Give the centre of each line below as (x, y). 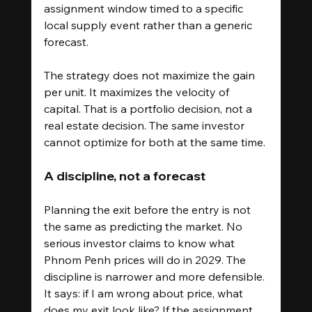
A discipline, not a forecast (124, 175)
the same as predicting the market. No (144, 226)
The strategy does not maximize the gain (150, 75)
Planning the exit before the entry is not (148, 209)
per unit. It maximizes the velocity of (138, 92)
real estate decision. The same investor (145, 125)
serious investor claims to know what (140, 243)
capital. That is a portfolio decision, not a (149, 108)
